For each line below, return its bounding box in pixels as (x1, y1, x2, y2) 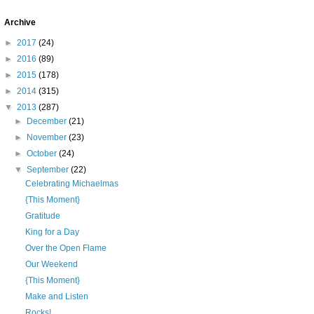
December (27, 116, 69, 126)
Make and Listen (25, 292, 88, 301)
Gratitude (25, 211, 60, 221)
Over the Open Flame (25, 243, 107, 253)
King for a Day (25, 227, 79, 237)
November (27, 132, 69, 142)
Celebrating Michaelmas (25, 179, 118, 189)
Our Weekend (25, 259, 78, 269)
